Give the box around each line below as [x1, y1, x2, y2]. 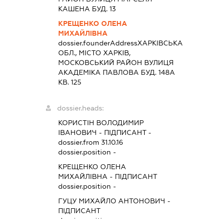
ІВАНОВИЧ [58, 129, 97, 137]
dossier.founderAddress [58, 39, 137, 47]
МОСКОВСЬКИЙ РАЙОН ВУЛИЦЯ [58, 59, 174, 67]
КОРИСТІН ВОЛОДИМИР [58, 119, 144, 127]
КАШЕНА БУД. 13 [58, 5, 116, 13]
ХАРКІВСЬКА [137, 39, 183, 47]
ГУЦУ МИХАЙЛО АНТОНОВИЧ [58, 197, 165, 205]
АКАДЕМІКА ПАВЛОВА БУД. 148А [58, 68, 175, 77]
